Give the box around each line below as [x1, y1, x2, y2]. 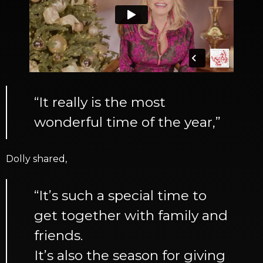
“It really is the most [34, 94, 166, 111]
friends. [34, 227, 83, 244]
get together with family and [34, 207, 228, 224]
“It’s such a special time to [34, 187, 207, 204]
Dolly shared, [6, 153, 67, 164]
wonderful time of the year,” [34, 114, 221, 131]
